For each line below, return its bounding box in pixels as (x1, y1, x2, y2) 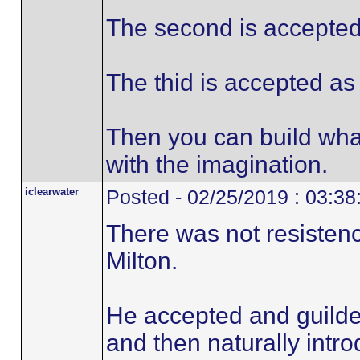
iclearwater (24, 186, 79, 198)
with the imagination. (105, 151, 328, 178)
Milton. (105, 247, 178, 274)
